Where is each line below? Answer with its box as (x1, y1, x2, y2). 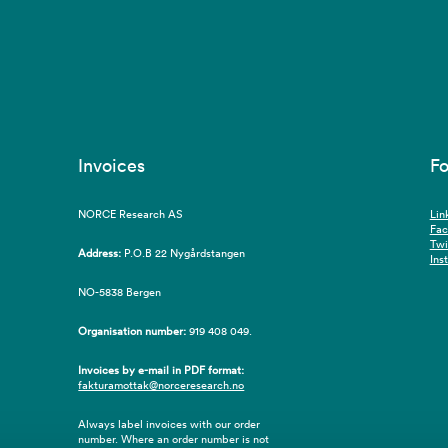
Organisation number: (78, 322, 187, 339)
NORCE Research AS (78, 205, 184, 222)
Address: (78, 244, 122, 261)
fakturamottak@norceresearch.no (78, 376, 245, 393)
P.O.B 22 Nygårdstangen (121, 244, 246, 261)
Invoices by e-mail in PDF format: (78, 361, 245, 378)
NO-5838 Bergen (78, 283, 162, 300)
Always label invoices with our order (78, 415, 261, 432)
